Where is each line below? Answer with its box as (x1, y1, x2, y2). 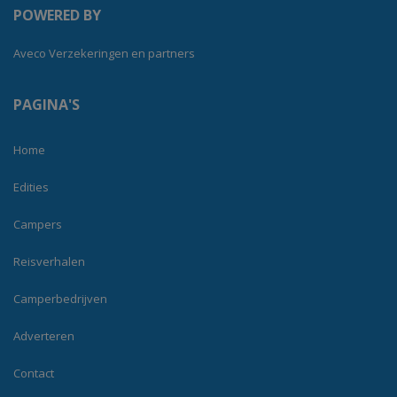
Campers (13, 215, 62, 232)
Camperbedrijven (13, 290, 107, 307)
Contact (13, 364, 54, 381)
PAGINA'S (13, 94, 80, 114)
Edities (13, 178, 49, 195)
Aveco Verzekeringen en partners (13, 44, 195, 61)
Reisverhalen (13, 253, 85, 269)
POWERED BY (13, 4, 101, 25)
